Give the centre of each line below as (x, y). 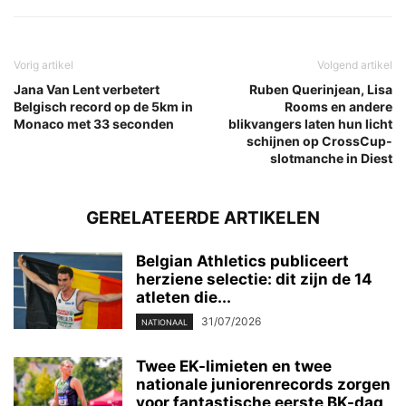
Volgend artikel (355, 65)
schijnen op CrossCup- (319, 141)
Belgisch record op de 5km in (103, 107)
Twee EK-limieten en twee (234, 367)
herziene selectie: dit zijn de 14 (254, 280)
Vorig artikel (43, 65)
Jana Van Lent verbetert (87, 90)
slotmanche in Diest (331, 159)
